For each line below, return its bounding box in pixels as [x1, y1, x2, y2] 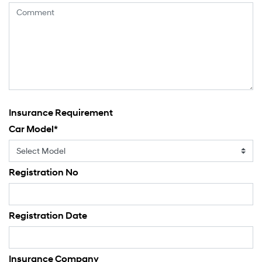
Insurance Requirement [9, 107, 113, 119]
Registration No [9, 167, 78, 178]
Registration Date [9, 210, 87, 222]
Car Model [9, 123, 54, 135]
